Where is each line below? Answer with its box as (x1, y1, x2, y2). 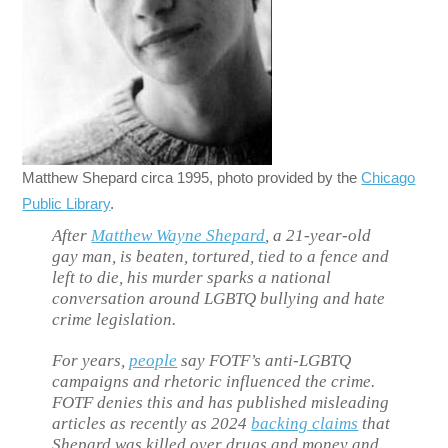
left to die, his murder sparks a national (52, 267, 332, 287)
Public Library (22, 194, 111, 212)
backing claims (251, 413, 359, 433)
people (129, 350, 178, 370)
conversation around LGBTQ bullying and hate (52, 288, 386, 308)
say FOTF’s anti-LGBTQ (177, 350, 352, 370)
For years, (52, 350, 130, 370)
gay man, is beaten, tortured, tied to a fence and (52, 246, 390, 266)
